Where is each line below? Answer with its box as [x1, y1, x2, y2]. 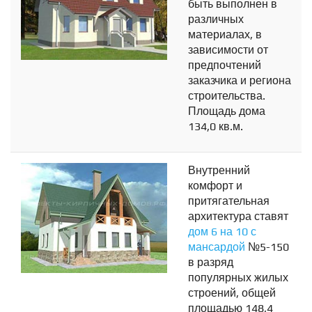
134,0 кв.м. [188, 120, 243, 134]
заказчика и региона [188, 74, 291, 88]
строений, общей [188, 286, 276, 300]
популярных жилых [188, 271, 288, 285]
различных [188, 13, 244, 26]
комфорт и [188, 179, 242, 193]
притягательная [188, 194, 270, 208]
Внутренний [188, 164, 250, 178]
